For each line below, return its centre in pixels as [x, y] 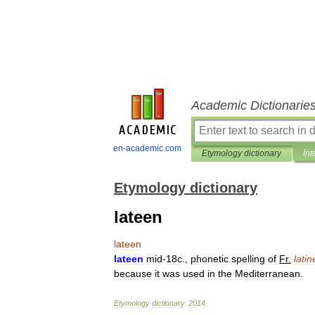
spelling [248, 259]
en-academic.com [147, 148]
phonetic [210, 259]
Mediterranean [268, 274]
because [133, 274]
